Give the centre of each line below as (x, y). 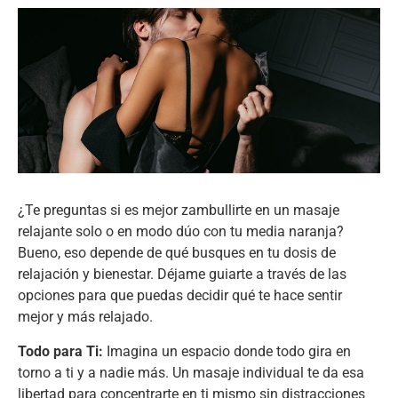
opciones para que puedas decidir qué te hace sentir (180, 296)
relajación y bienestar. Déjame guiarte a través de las (182, 275)
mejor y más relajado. (85, 317)
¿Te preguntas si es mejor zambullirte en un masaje (179, 211)
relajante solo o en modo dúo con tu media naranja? (181, 232)
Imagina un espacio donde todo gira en (227, 351)
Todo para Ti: (60, 351)
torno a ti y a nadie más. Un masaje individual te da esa (191, 372)
